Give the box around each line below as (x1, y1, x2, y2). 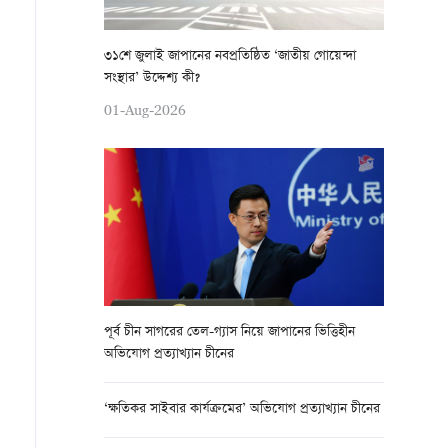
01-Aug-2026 (104, 101, 186, 118)
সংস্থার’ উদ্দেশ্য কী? (104, 68, 200, 89)
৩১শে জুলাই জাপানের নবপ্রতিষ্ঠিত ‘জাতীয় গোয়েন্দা (104, 46, 356, 67)
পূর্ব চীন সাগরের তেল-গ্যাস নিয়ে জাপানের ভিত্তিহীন (104, 322, 355, 343)
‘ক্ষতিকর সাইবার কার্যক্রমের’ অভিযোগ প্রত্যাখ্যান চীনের (104, 399, 380, 420)
